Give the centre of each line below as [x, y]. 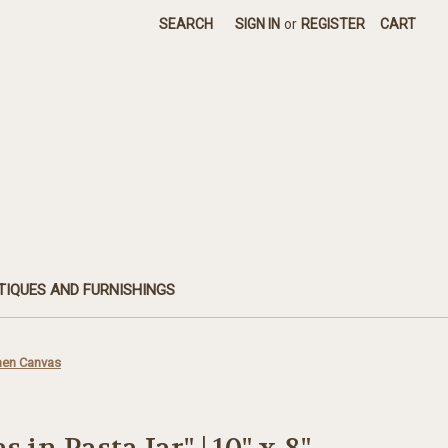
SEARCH [186, 24]
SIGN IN [258, 24]
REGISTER [333, 24]
